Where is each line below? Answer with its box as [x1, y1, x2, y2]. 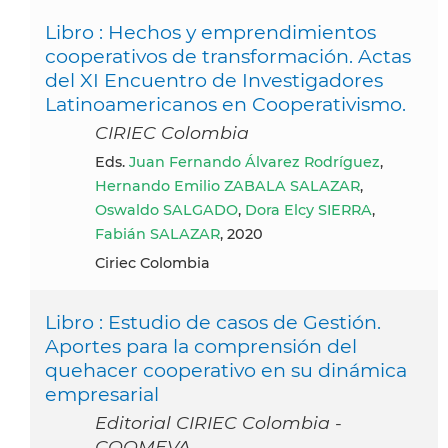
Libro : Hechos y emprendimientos [45, 19, 376, 44]
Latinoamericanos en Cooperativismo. [45, 91, 406, 116]
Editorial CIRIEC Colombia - [95, 411, 342, 433]
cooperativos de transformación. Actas [45, 43, 411, 68]
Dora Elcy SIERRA [245, 200, 372, 219]
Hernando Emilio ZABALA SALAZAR [95, 176, 360, 195]
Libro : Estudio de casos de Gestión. [45, 309, 381, 334]
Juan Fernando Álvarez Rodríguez [129, 152, 380, 171]
